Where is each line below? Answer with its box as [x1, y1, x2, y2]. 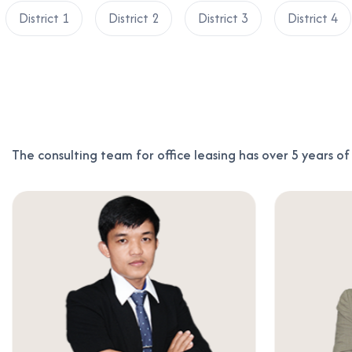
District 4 [288, 8, 338, 27]
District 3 [198, 8, 248, 27]
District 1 [19, 8, 69, 27]
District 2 [108, 8, 159, 27]
